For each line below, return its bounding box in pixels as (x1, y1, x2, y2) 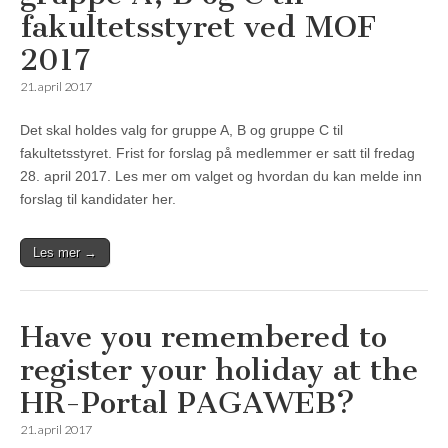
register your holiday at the (20, 352, 418, 389)
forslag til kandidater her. (20, 191, 184, 208)
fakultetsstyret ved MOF (20, 9, 376, 46)
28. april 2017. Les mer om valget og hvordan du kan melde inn (20, 168, 422, 185)
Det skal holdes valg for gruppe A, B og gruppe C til (20, 122, 343, 139)
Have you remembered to (20, 319, 387, 356)
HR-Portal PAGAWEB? (20, 385, 355, 422)
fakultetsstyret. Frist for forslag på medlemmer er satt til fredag (20, 145, 415, 162)
